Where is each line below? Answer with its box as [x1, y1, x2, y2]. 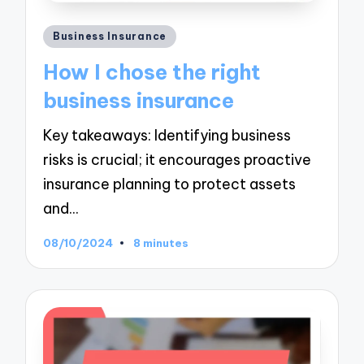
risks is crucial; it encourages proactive [43, 150, 312, 170]
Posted [41, 24, 91, 42]
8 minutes [132, 236, 188, 251]
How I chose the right [43, 59, 262, 85]
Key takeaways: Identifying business [43, 126, 292, 145]
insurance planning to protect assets [43, 175, 297, 194]
